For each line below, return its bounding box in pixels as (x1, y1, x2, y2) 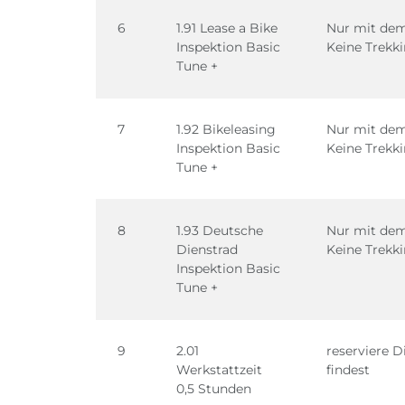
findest (326, 362, 370, 378)
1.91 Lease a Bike (176, 20, 278, 36)
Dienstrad (176, 241, 238, 258)
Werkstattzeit (176, 362, 262, 378)
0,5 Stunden (176, 381, 251, 397)
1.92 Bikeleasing (176, 121, 276, 137)
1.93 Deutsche (176, 222, 263, 239)
